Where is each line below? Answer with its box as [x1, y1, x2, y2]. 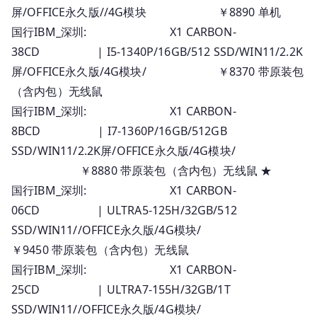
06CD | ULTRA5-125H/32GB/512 [11, 202, 237, 218]
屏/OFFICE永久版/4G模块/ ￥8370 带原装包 [11, 63, 304, 79]
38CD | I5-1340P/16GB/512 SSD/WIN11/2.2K [11, 43, 303, 59]
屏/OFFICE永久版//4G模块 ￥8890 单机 [11, 4, 282, 20]
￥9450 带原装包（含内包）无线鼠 [11, 241, 189, 258]
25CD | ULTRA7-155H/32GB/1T [11, 281, 231, 297]
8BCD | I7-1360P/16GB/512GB [11, 122, 227, 139]
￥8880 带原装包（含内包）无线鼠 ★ [11, 162, 272, 178]
